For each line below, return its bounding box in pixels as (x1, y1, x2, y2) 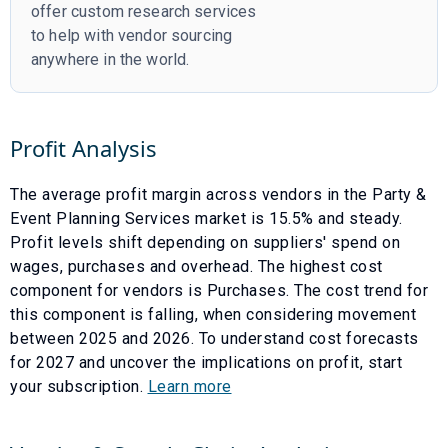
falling (148, 304, 195, 324)
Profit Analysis (10, 132, 157, 163)
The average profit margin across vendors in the (10, 184, 372, 204)
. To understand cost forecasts (190, 328, 419, 348)
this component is (10, 304, 148, 324)
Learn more (147, 376, 232, 396)
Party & (372, 184, 427, 204)
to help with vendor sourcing (31, 25, 233, 45)
